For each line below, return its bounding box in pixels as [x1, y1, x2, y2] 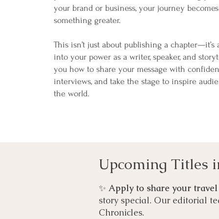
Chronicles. [99, 207, 144, 218]
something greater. [53, 16, 121, 25]
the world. [53, 89, 89, 98]
